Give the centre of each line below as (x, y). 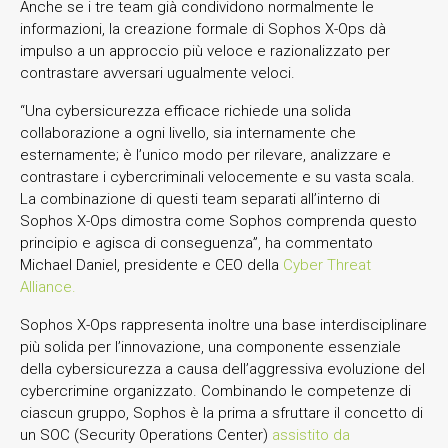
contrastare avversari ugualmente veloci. (157, 72)
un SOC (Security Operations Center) (146, 434)
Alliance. (48, 286)
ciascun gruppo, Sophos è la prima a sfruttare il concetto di (221, 412)
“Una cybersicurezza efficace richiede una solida (185, 110)
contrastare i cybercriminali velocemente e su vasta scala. (217, 176)
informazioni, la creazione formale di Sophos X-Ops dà (203, 28)
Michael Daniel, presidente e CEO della (151, 264)
